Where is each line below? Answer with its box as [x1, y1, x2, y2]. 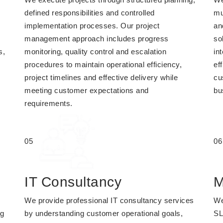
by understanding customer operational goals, [24, 209, 183, 218]
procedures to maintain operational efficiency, [24, 60, 182, 69]
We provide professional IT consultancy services [24, 196, 194, 205]
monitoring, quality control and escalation [24, 47, 166, 56]
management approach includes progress [24, 34, 169, 43]
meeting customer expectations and [24, 86, 149, 95]
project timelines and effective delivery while [24, 73, 178, 82]
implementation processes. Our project [24, 21, 160, 30]
